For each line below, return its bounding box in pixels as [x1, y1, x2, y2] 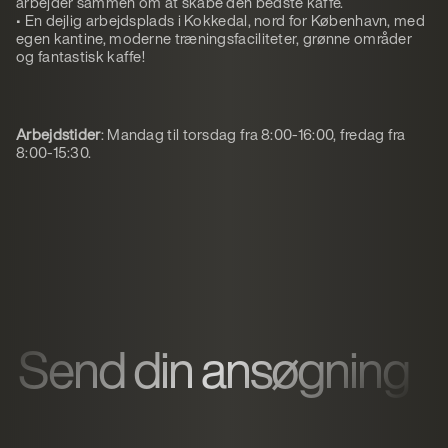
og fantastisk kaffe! [16, 45, 146, 68]
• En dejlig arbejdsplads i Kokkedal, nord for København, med [16, 9, 425, 32]
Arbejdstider [16, 123, 101, 146]
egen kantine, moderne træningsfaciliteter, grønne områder [16, 27, 413, 50]
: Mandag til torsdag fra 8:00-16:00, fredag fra [100, 123, 406, 146]
